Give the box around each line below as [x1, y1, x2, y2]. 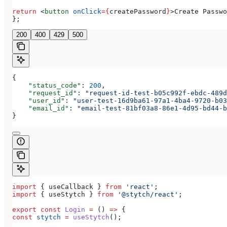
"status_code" [12, 82, 81, 90]
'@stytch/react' [113, 191, 178, 199]
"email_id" [12, 104, 69, 112]
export [12, 206, 36, 214]
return [12, 8, 36, 16]
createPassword [109, 8, 166, 16]
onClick [69, 8, 101, 16]
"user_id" [12, 97, 65, 105]
